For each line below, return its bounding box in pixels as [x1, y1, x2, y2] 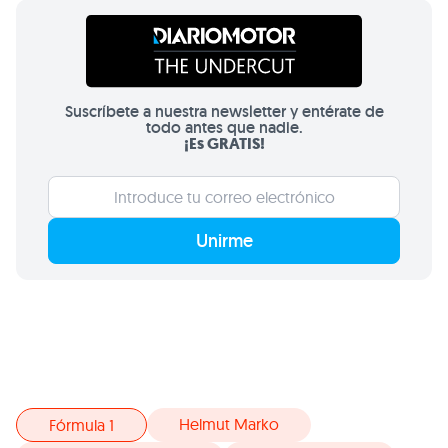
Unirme [195, 229, 253, 253]
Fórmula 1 [49, 415, 114, 436]
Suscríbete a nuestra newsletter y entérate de [64, 101, 384, 123]
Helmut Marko [179, 414, 279, 435]
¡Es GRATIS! [183, 133, 265, 155]
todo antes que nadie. [145, 117, 303, 139]
